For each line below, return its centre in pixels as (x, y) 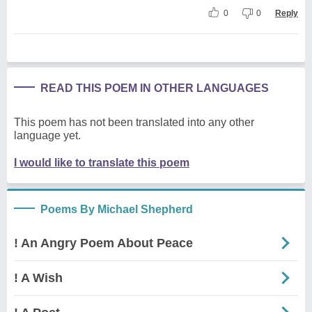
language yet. (47, 135)
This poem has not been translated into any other (134, 122)
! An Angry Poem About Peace (103, 243)
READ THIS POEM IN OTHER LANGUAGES (155, 88)
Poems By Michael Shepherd (117, 209)
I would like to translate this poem (102, 162)
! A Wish (38, 278)
